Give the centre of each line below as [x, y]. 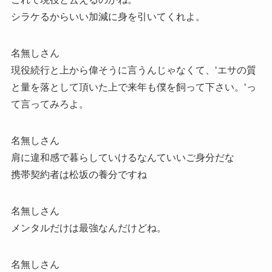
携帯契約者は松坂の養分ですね [79, 174]
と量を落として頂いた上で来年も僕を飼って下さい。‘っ [133, 87]
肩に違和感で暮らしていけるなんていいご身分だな [122, 157]
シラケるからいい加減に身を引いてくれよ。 [108, 16]
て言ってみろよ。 [49, 104]
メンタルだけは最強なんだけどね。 [88, 228]
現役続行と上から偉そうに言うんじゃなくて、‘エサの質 [133, 70]
